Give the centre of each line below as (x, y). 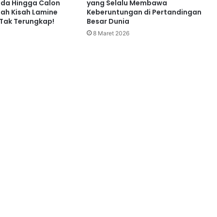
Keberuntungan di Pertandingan (144, 12)
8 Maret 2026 (111, 33)
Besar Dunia (108, 22)
